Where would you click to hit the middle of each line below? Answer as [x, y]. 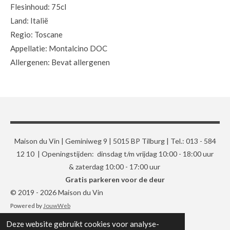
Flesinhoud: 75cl [38, 6]
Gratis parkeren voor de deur [115, 179]
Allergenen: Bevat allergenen [60, 62]
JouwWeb [57, 205]
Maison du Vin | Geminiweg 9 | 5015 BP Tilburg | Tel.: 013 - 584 [115, 141]
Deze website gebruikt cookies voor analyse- [83, 224]
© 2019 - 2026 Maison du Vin [57, 192]
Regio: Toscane [36, 34]
